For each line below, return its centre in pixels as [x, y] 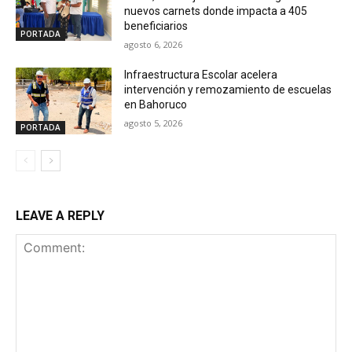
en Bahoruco [156, 104]
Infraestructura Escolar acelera [201, 74]
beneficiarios [156, 26]
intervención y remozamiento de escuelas [228, 89]
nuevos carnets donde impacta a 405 [216, 11]
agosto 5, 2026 [154, 123]
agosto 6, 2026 [154, 44]
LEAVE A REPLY [60, 216]
